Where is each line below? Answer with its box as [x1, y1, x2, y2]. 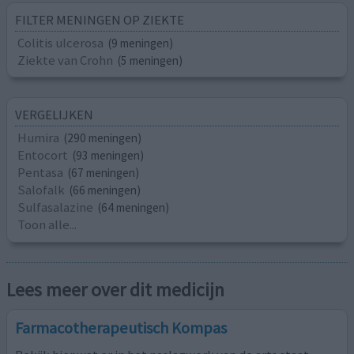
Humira [17, 129, 60, 147]
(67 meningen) [68, 165, 140, 181]
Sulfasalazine [17, 198, 94, 217]
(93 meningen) [73, 148, 145, 164]
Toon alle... [17, 216, 77, 234]
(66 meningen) [70, 183, 141, 198]
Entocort [17, 146, 69, 164]
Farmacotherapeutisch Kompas [15, 318, 228, 339]
